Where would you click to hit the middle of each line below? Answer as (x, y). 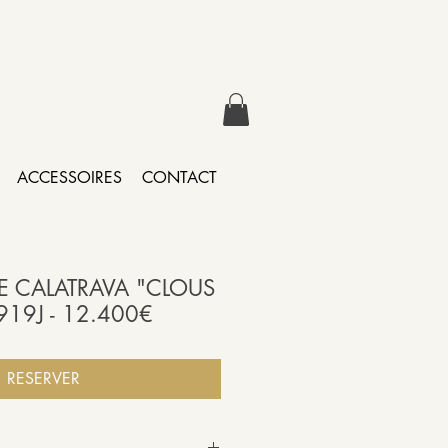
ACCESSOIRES (69, 178)
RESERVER (43, 378)
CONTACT (179, 178)
